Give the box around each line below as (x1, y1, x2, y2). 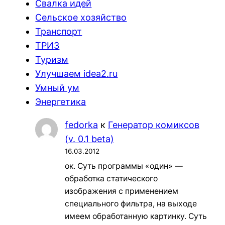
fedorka (64, 120, 98, 131)
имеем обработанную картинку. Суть (64, 211, 207, 221)
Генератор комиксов (107, 120, 199, 131)
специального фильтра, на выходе (64, 198, 197, 208)
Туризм (35, 54, 69, 65)
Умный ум (35, 82, 80, 93)
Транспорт (35, 26, 82, 37)
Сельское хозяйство (35, 12, 127, 23)
